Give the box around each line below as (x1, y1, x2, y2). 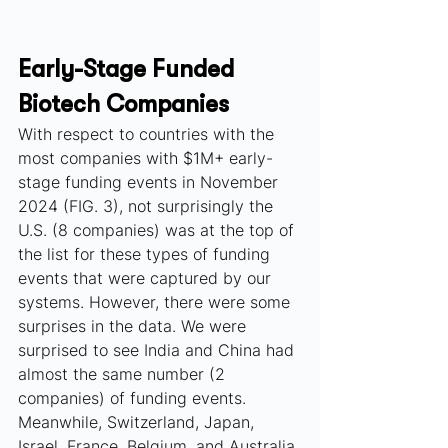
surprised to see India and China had (18, 339, 299, 360)
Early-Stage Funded (18, 54, 240, 83)
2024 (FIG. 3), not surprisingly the (18, 195, 278, 216)
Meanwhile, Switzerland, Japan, (18, 411, 259, 432)
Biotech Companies (18, 89, 229, 118)
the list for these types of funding (18, 243, 275, 264)
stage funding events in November (18, 171, 283, 192)
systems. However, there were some (18, 291, 295, 312)
